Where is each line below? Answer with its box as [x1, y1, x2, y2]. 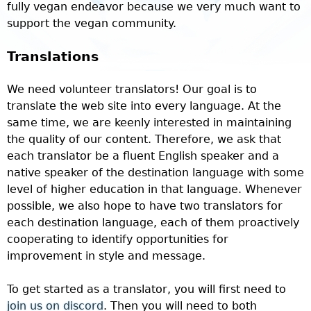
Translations [7, 49, 99, 64]
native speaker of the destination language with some [7, 166, 304, 179]
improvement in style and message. [7, 249, 205, 262]
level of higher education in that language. [7, 183, 242, 196]
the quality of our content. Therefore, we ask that [7, 133, 281, 146]
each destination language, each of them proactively [7, 216, 299, 229]
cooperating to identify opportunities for [7, 233, 228, 246]
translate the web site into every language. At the [7, 99, 281, 112]
